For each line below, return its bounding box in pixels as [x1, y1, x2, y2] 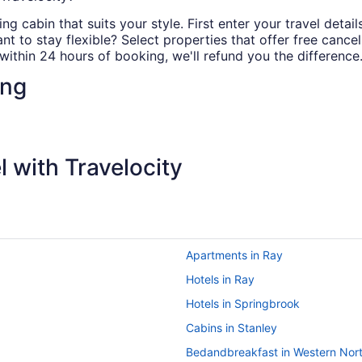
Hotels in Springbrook [186, 297, 300, 311]
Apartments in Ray [186, 248, 283, 263]
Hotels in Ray [186, 272, 255, 287]
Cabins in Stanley [186, 321, 277, 335]
